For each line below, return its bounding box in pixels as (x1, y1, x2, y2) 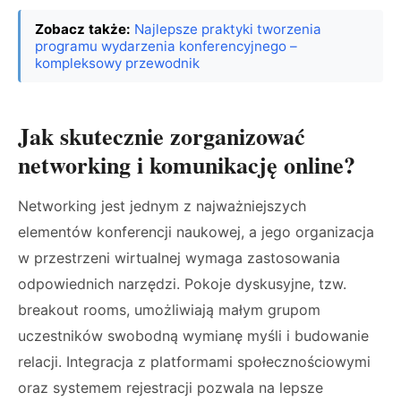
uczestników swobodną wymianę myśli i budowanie (18, 327, 369, 345)
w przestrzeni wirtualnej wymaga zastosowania (18, 249, 340, 267)
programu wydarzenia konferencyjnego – (35, 38, 297, 55)
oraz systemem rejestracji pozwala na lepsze (18, 379, 323, 397)
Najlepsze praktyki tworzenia (134, 21, 321, 38)
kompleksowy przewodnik (35, 55, 200, 72)
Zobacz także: (35, 21, 131, 38)
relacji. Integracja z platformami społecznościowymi (18, 353, 371, 371)
